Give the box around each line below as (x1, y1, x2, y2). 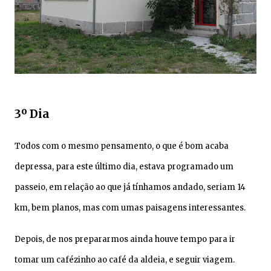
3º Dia (15, 106, 50, 121)
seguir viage (175, 255, 224, 266)
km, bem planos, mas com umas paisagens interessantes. (15, 202, 246, 213)
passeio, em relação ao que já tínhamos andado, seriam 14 (15, 181, 246, 192)
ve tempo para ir (169, 234, 235, 245)
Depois (15, 234, 42, 245)
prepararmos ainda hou (74, 234, 169, 245)
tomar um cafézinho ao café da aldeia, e (15, 255, 175, 266)
